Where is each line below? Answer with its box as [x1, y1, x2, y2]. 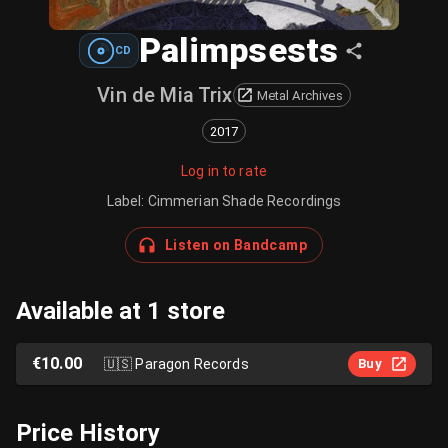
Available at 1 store [16, 297, 225, 325]
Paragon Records [135, 355, 249, 372]
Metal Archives [256, 87, 343, 103]
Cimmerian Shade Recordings [147, 193, 342, 209]
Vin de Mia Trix [97, 83, 233, 107]
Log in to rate [180, 163, 268, 179]
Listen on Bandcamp [164, 237, 308, 253]
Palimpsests [138, 30, 339, 70]
